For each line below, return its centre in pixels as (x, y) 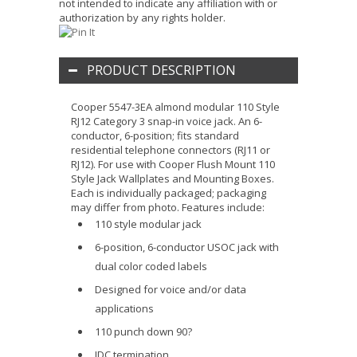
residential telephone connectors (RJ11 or (171, 150)
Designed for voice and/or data (171, 289)
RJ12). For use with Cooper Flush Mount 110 (173, 164)
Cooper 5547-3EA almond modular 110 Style (175, 107)
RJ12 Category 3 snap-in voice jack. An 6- (167, 121)
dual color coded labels (151, 266)
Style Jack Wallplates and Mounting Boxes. (173, 178)
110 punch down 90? (143, 331)
